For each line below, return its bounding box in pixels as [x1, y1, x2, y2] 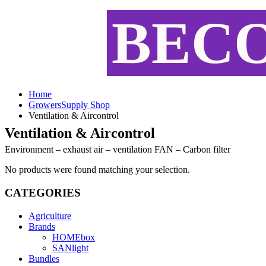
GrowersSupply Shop [28, 99, 110, 110]
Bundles [28, 253, 59, 264]
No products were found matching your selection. [5, 164, 190, 175]
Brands [28, 221, 55, 232]
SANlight [52, 242, 88, 253]
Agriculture [28, 210, 71, 221]
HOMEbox [52, 232, 95, 242]
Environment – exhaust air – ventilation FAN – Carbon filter [5, 144, 230, 155]
